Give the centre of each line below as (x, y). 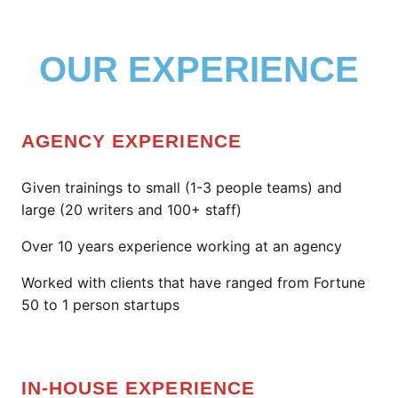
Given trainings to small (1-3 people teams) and (182, 187)
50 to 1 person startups (100, 305)
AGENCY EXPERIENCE (131, 141)
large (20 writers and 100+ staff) (131, 210)
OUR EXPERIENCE (199, 69)
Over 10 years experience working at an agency (182, 246)
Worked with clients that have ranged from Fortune (193, 283)
